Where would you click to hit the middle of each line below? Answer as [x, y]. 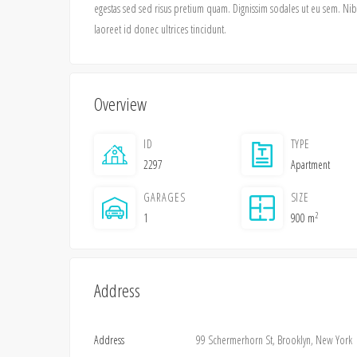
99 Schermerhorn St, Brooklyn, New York [274, 340]
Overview [120, 104]
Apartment [310, 165]
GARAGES [165, 197]
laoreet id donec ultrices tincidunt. [160, 29]
